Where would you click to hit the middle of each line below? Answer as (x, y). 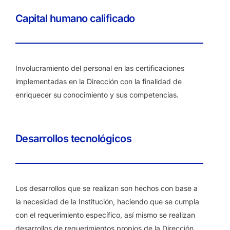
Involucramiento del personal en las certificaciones (100, 68)
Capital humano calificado (75, 18)
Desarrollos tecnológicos (74, 139)
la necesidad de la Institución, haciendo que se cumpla (107, 202)
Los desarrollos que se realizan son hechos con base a (107, 188)
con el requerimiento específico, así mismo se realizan (105, 215)
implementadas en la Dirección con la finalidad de (99, 81)
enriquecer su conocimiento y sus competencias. (97, 95)
